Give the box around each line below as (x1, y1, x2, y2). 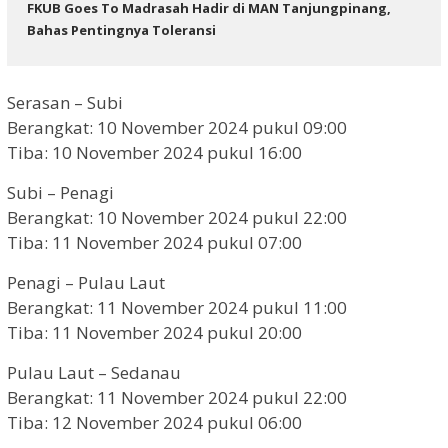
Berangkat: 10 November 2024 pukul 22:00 (7, 206, 347, 230)
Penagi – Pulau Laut (7, 271, 165, 295)
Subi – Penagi (7, 181, 114, 205)
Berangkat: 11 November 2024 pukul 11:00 (7, 296, 347, 320)
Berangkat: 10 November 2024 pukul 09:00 (7, 116, 347, 140)
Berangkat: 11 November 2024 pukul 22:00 (7, 386, 347, 410)
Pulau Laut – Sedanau (7, 361, 181, 385)
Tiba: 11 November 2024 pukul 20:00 (7, 321, 302, 345)
